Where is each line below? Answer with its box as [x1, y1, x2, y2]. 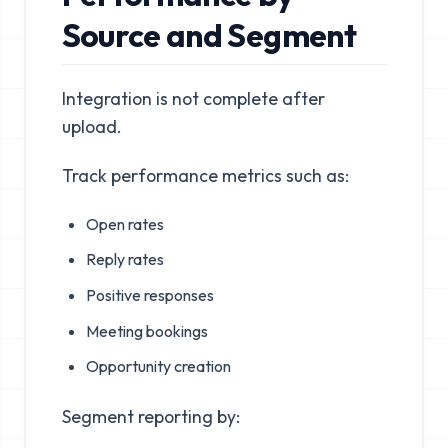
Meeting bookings [85, 320, 208, 341]
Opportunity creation [85, 356, 231, 377]
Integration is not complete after [61, 86, 325, 110]
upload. [61, 114, 122, 138]
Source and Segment [61, 15, 356, 56]
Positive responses [85, 285, 214, 306]
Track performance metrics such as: [61, 163, 349, 187]
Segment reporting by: [61, 405, 240, 429]
